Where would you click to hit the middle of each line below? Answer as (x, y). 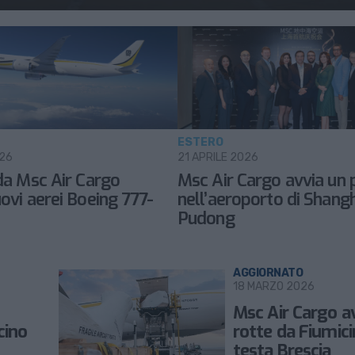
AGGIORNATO (268, 273)
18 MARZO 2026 (274, 286)
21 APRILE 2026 (218, 157)
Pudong (206, 218)
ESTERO (200, 142)
